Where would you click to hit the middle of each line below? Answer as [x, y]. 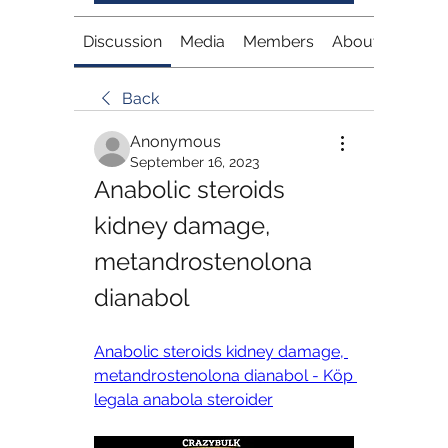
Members [278, 41]
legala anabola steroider [183, 399]
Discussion [122, 41]
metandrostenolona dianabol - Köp [223, 375]
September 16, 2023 [194, 161]
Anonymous [175, 141]
